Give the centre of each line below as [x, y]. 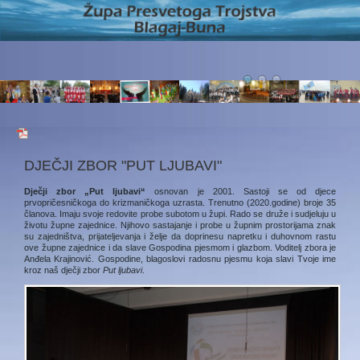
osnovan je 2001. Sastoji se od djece [241, 191]
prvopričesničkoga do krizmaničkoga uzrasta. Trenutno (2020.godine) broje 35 [180, 202]
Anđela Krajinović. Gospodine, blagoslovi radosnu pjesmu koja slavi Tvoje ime [180, 259]
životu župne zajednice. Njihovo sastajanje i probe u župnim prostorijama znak [180, 225]
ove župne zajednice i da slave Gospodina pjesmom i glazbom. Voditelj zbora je [180, 247]
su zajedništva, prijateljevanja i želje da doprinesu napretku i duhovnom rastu [180, 236]
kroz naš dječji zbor [63, 270]
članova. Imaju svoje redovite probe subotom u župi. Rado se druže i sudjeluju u [180, 214]
